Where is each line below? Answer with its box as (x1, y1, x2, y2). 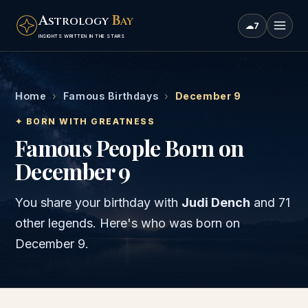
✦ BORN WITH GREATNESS (15, 116, 155, 126)
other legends (15, 216, 93, 230)
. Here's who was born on (93, 216, 240, 230)
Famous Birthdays (63, 90, 159, 102)
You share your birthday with (15, 195, 181, 210)
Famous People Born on (15, 133, 244, 162)
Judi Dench (181, 195, 250, 210)
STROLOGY (48, 14, 112, 29)
